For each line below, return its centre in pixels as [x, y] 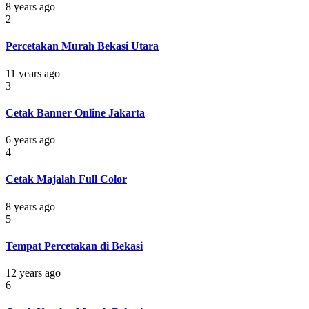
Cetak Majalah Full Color [66, 179]
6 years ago [30, 140]
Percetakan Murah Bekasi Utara [82, 46]
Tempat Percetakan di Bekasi [74, 246]
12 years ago [33, 273]
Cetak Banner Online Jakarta [75, 112]
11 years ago [33, 73]
